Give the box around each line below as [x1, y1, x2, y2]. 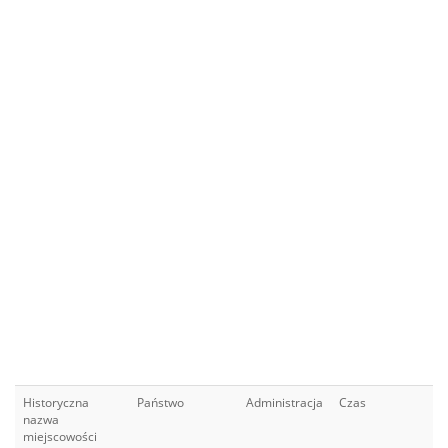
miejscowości [23, 428, 97, 445]
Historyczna [23, 394, 89, 411]
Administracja [246, 394, 323, 411]
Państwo [137, 394, 184, 411]
